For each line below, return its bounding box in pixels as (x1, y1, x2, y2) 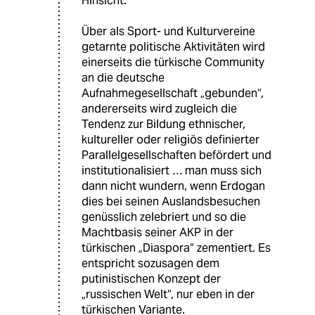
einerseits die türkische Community (82, 54, 264, 70)
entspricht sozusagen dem (82, 255, 219, 271)
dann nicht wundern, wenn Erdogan (82, 178, 265, 193)
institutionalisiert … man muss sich (82, 162, 262, 178)
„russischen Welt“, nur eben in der (82, 286, 255, 302)
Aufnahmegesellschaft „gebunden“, (82, 85, 264, 101)
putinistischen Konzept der (82, 271, 221, 286)
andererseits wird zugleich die (82, 101, 237, 116)
